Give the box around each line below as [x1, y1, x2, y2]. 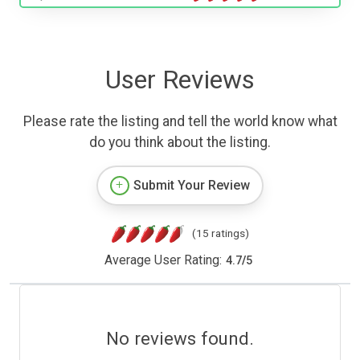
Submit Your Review [133, 178, 250, 194]
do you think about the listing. [89, 134, 271, 151]
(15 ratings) [191, 227, 249, 240]
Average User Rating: [104, 252, 222, 268]
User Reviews [105, 64, 255, 96]
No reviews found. [106, 328, 254, 350]
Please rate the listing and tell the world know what [22, 113, 337, 130]
